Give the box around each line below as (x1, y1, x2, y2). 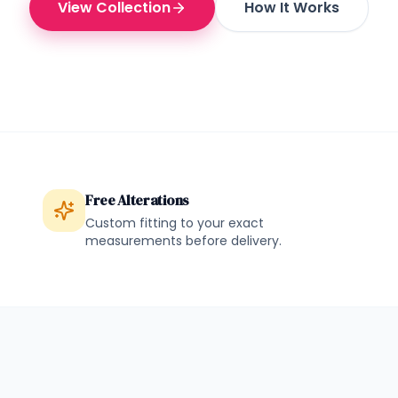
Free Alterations (85, 190, 189, 210)
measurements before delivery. (85, 232, 282, 250)
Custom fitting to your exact (85, 214, 264, 232)
